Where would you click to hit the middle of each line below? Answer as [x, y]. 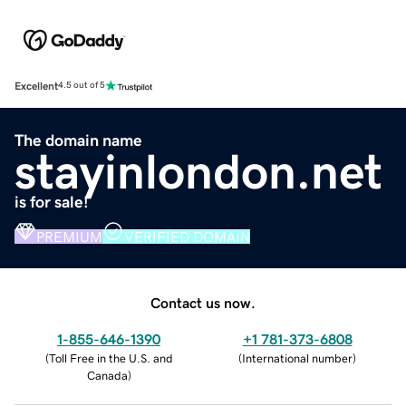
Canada [107, 375]
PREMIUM [69, 236]
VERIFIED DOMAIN [187, 236]
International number [297, 358]
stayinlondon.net [198, 171]
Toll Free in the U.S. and [111, 358]
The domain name [78, 140]
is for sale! [52, 202]
